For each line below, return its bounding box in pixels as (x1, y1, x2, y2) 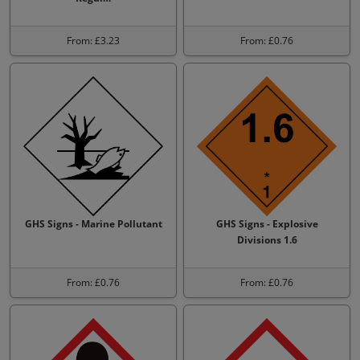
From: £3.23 (67, 34, 120, 47)
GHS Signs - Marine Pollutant (24, 217, 162, 231)
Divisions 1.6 (236, 233, 297, 247)
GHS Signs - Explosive (215, 217, 318, 231)
